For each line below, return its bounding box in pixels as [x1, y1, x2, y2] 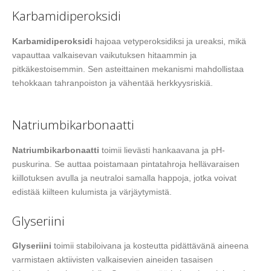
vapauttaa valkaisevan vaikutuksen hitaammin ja [12, 50, 197, 60]
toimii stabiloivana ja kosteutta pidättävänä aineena [51, 241, 249, 251]
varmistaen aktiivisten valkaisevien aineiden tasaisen [12, 255, 213, 265]
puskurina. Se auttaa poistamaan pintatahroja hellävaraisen [12, 158, 240, 169]
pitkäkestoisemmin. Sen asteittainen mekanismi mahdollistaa [12, 64, 244, 74]
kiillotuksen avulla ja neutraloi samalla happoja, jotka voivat [12, 172, 237, 183]
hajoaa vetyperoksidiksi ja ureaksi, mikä [93, 36, 246, 46]
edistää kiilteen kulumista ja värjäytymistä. [12, 186, 172, 197]
